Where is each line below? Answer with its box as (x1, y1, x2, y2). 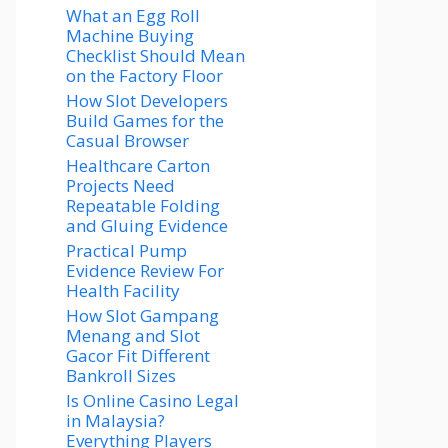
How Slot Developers (66, 89, 228, 112)
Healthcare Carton (66, 154, 210, 177)
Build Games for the (66, 109, 224, 132)
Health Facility (66, 279, 180, 302)
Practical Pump (66, 239, 187, 262)
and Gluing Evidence (66, 214, 228, 237)
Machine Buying (66, 24, 194, 47)
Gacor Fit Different (66, 344, 210, 367)
